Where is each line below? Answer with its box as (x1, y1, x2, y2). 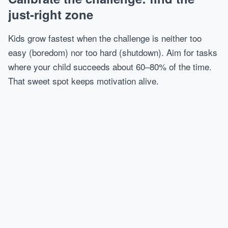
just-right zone (8, 6, 93, 23)
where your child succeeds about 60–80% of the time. (8, 60, 212, 73)
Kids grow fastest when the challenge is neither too (8, 32, 202, 44)
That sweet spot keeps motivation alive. (8, 74, 159, 87)
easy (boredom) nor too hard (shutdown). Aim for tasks (8, 46, 217, 59)
